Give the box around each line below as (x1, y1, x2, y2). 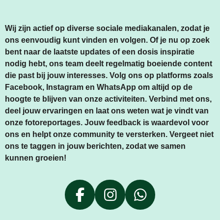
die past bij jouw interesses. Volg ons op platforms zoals (5, 71, 213, 80)
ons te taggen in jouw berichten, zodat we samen (5, 142, 186, 151)
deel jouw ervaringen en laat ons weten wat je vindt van (5, 107, 209, 115)
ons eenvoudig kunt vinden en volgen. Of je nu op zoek (5, 36, 210, 45)
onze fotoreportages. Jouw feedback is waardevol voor (5, 118, 209, 127)
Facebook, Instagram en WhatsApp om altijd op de (5, 83, 192, 92)
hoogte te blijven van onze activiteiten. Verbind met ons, (5, 95, 212, 104)
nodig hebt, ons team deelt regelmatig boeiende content (5, 59, 212, 68)
